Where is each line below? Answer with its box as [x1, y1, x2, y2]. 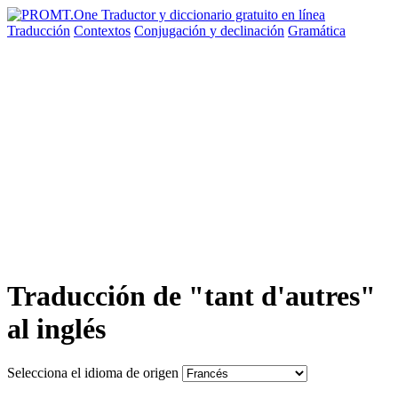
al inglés [7, 313, 106, 346]
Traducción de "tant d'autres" [7, 280, 376, 313]
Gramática [288, 23, 346, 38]
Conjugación [134, 23, 210, 38]
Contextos [74, 23, 131, 38]
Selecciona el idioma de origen [7, 364, 179, 380]
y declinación [210, 23, 284, 38]
